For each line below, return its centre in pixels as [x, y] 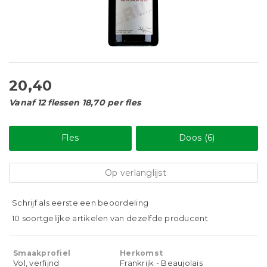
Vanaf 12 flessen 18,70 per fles [75, 103]
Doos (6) [197, 138]
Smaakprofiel [42, 253]
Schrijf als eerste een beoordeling [80, 203]
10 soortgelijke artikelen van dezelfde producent [110, 218]
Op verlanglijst [136, 173]
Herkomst [142, 253]
